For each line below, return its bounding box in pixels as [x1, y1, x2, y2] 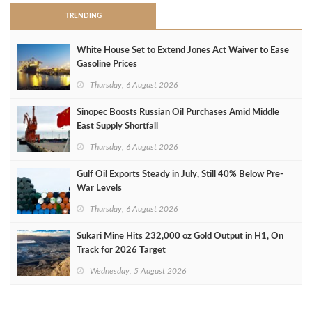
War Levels [77, 184, 122, 194]
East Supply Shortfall [77, 122, 158, 132]
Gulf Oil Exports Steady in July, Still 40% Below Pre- [77, 170, 283, 180]
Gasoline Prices [77, 60, 137, 70]
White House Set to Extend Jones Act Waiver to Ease [77, 46, 289, 56]
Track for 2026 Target [77, 246, 166, 256]
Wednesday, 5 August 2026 [90, 267, 186, 276]
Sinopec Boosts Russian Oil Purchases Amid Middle [77, 108, 279, 118]
